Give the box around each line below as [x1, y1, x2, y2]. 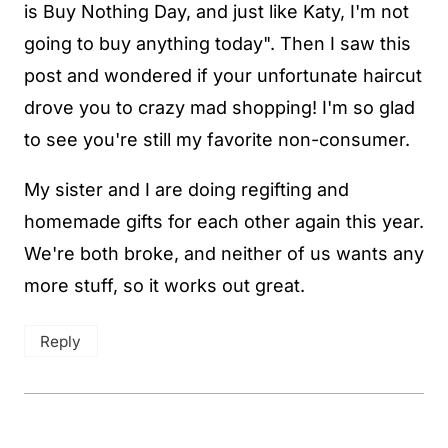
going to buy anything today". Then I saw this [24, 32, 411, 54]
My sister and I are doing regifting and [24, 178, 349, 200]
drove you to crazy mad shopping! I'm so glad [24, 96, 415, 118]
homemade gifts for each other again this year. [24, 210, 424, 232]
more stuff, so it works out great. [24, 274, 305, 296]
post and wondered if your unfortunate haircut [24, 64, 422, 86]
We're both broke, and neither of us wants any [24, 242, 424, 264]
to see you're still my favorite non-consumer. [24, 128, 410, 150]
